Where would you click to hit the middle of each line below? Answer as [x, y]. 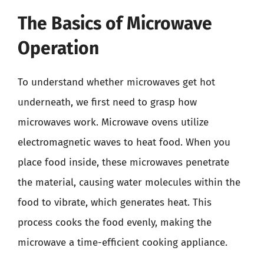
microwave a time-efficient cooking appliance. [123, 242]
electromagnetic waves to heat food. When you [124, 142]
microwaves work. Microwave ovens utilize [113, 122]
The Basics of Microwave [115, 23]
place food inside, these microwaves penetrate [123, 162]
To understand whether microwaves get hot [116, 82]
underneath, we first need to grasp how [107, 102]
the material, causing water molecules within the [129, 182]
